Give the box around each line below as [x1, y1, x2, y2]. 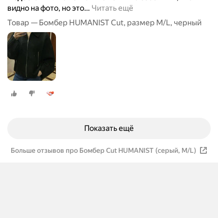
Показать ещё [84, 124, 134, 133]
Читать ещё [91, 3, 133, 13]
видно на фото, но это [7, 3, 84, 13]
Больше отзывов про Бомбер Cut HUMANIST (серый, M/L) [11, 146, 196, 155]
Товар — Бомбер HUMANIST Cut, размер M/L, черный [7, 18, 201, 28]
